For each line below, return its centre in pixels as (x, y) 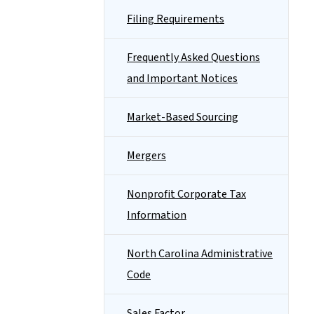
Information (157, 215)
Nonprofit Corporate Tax (186, 194)
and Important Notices (182, 78)
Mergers (146, 156)
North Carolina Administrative (200, 254)
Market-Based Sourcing (183, 117)
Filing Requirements (176, 19)
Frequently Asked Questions (193, 57)
